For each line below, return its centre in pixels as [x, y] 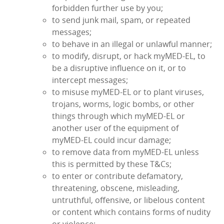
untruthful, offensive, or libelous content [128, 200]
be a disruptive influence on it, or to [119, 68]
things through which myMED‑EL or [118, 116]
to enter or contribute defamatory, [117, 176]
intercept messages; [90, 80]
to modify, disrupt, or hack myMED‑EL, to [129, 56]
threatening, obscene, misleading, [116, 188]
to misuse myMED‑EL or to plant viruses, [128, 92]
